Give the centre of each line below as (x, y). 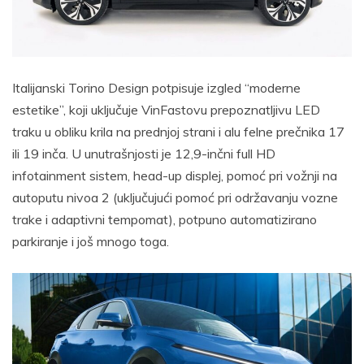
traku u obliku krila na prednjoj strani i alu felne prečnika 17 (178, 132)
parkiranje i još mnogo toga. (91, 242)
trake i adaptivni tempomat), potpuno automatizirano (165, 220)
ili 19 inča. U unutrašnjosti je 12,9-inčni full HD (144, 154)
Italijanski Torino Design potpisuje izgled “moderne (156, 88)
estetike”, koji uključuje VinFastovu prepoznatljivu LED (166, 110)
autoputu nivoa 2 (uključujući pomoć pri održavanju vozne (175, 198)
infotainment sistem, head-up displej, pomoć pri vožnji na (175, 176)
